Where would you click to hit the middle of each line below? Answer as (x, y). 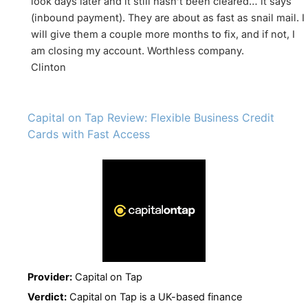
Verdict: (47, 297)
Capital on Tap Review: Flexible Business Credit (151, 118)
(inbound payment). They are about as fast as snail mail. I (167, 18)
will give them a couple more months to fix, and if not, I (163, 34)
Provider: (50, 277)
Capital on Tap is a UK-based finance (154, 297)
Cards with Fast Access (89, 134)
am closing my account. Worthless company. (137, 51)
